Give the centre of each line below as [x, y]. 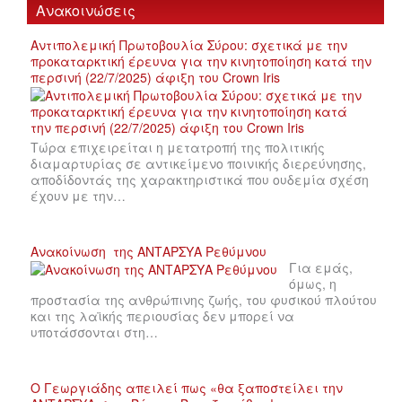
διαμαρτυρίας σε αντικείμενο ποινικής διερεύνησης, [198, 164]
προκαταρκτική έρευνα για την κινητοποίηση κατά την [201, 61]
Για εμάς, [321, 268]
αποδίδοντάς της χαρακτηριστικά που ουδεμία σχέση [200, 180]
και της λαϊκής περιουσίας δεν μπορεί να [162, 316]
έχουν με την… [78, 196]
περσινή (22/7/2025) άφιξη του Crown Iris [155, 78]
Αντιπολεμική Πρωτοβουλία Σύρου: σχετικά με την [189, 45]
